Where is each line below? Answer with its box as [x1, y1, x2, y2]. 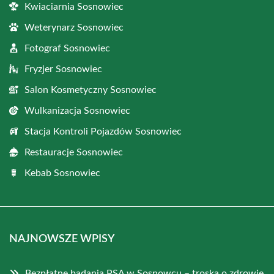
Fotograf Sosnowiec [24, 43, 110, 53]
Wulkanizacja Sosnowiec [24, 105, 130, 116]
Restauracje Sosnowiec [24, 147, 123, 157]
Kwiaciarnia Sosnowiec [24, 1, 124, 12]
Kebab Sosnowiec [24, 168, 100, 178]
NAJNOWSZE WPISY [9, 233, 114, 245]
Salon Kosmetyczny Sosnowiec [24, 84, 157, 95]
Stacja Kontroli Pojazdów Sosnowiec [24, 126, 182, 136]
